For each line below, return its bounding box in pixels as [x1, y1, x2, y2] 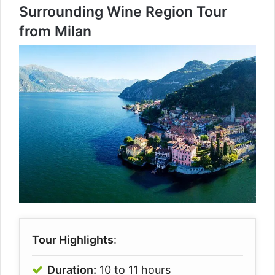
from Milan [19, 22, 91, 40]
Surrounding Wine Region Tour [19, 2, 227, 20]
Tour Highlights [32, 233, 114, 246]
